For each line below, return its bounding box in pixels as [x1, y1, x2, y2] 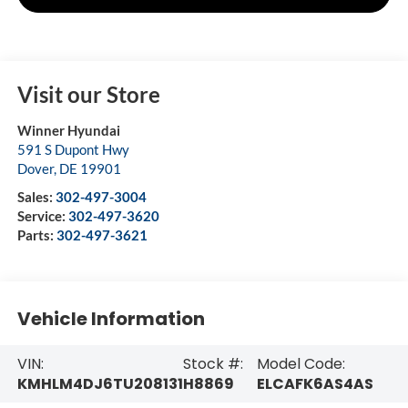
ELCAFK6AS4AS [256, 372, 373, 394]
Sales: [16, 189, 56, 206]
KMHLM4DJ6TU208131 [16, 372, 183, 394]
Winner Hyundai [16, 122, 120, 139]
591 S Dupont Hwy [16, 141, 129, 158]
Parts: [16, 227, 56, 244]
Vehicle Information [16, 305, 205, 331]
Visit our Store [16, 81, 160, 108]
